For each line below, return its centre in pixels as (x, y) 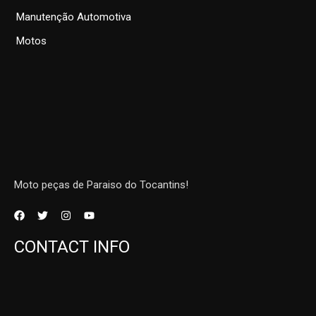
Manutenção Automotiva (74, 17)
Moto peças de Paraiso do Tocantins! (101, 185)
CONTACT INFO (72, 247)
